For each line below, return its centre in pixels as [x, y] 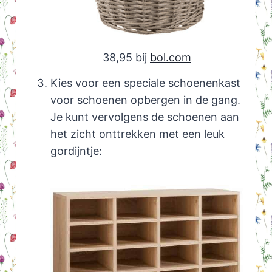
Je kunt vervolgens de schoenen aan [144, 117]
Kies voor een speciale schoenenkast [145, 83]
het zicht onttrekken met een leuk [137, 134]
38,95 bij [126, 57]
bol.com [170, 57]
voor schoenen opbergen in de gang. [145, 100]
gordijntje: [76, 151]
